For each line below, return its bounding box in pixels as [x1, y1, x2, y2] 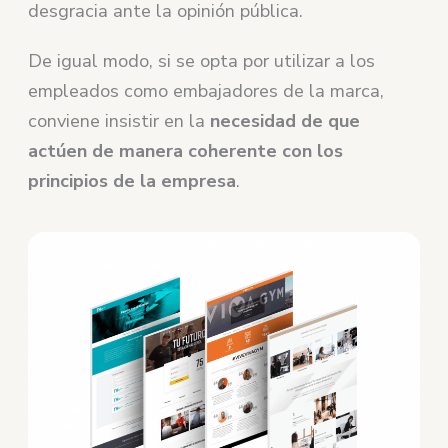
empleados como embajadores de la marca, [28, 78, 385, 103]
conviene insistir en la [28, 108, 211, 133]
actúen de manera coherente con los [28, 138, 344, 163]
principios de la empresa [28, 168, 237, 193]
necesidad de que [210, 108, 361, 133]
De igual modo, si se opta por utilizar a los [28, 48, 376, 73]
